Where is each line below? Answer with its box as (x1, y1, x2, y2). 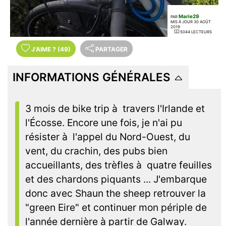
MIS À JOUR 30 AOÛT (170, 19, 211, 25)
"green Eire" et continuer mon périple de (25, 201, 207, 214)
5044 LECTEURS (180, 29, 212, 35)
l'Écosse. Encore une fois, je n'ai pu (25, 117, 182, 129)
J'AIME (31, 45, 52, 53)
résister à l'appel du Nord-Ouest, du (25, 131, 190, 143)
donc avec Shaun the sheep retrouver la (25, 187, 206, 200)
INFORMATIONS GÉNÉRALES (13, 70, 171, 84)
